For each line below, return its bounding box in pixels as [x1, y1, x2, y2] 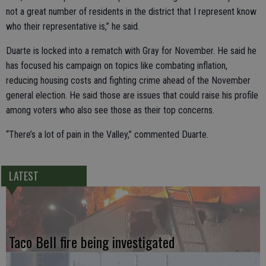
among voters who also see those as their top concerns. [6, 104, 214, 116]
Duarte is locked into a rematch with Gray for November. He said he [6, 45, 256, 56]
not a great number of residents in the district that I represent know [6, 5, 256, 17]
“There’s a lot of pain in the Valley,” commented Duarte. [6, 128, 208, 140]
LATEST [8, 167, 39, 183]
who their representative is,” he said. [6, 20, 140, 32]
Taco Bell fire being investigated [9, 230, 175, 252]
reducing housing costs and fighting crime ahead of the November [6, 74, 251, 86]
